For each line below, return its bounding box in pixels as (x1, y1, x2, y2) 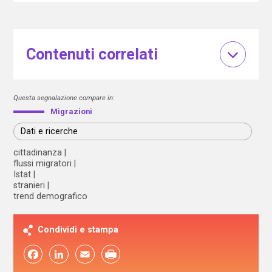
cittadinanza (13, 147, 63, 157)
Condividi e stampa (38, 224, 119, 234)
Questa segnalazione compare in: (13, 93, 115, 102)
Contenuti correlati (25, 46, 158, 63)
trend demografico (13, 191, 88, 201)
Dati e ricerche (21, 126, 78, 137)
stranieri (13, 180, 46, 190)
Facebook (13, 249, 53, 259)
